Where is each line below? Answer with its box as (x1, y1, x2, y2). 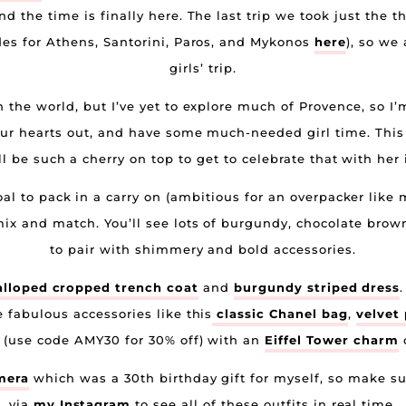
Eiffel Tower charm (265, 333, 399, 347)
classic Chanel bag (212, 306, 348, 321)
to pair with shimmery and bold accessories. (50, 242, 356, 256)
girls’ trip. (169, 61, 237, 75)
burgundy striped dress (233, 280, 401, 295)
